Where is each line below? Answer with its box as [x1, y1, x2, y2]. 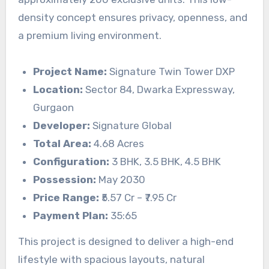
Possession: [33, 174, 97, 186]
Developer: [33, 119, 91, 132]
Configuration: [33, 156, 110, 168]
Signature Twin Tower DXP [107, 65, 235, 78]
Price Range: [33, 192, 100, 204]
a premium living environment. [17, 29, 162, 42]
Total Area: [33, 138, 92, 150]
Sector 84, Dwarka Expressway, [83, 83, 235, 96]
